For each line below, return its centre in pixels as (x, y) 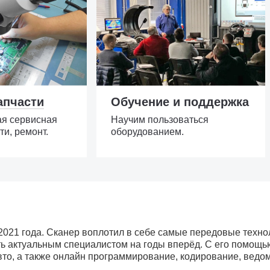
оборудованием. (147, 132)
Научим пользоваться (160, 120)
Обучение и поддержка (180, 102)
